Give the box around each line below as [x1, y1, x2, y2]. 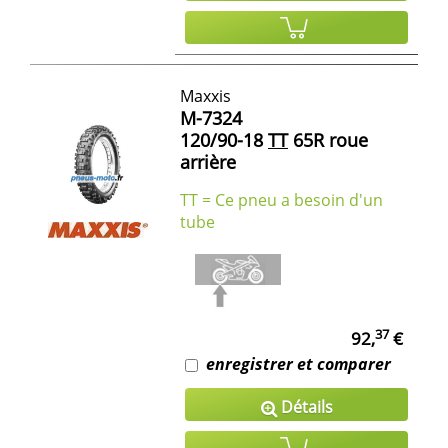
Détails [276, 395, 333, 418]
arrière [180, 149, 236, 174]
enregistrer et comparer [206, 352, 391, 375]
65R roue [288, 127, 368, 152]
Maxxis [180, 84, 231, 107]
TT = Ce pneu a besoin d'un [180, 188, 383, 211]
